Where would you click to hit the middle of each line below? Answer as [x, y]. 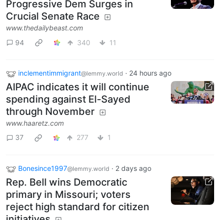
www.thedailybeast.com [44, 28]
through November [50, 111]
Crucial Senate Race [53, 16]
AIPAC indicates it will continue [78, 87]
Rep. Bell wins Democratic [67, 182]
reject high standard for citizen [78, 206]
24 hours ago [150, 73]
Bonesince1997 [43, 168]
